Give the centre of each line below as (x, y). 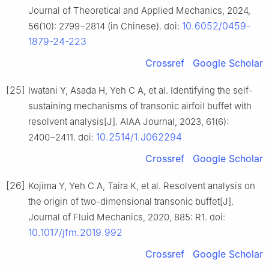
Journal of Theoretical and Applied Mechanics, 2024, (139, 11)
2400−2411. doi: (62, 138)
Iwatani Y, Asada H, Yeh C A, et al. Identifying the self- (141, 91)
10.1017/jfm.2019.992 (75, 233)
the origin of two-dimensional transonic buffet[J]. (131, 202)
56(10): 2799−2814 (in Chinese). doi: (105, 26)
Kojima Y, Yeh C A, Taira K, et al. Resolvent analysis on (142, 186)
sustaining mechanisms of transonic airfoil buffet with (140, 106)
